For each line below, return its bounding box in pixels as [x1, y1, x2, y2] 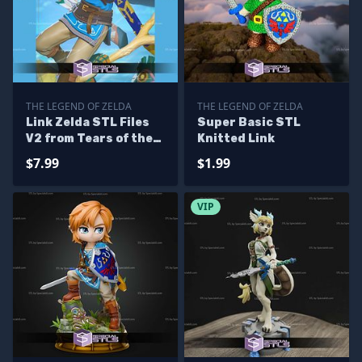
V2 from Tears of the [26, 132, 153, 145]
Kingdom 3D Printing [26, 148, 155, 162]
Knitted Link [197, 132, 275, 145]
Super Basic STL [197, 116, 301, 129]
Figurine [26, 164, 79, 178]
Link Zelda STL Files [26, 116, 149, 129]
